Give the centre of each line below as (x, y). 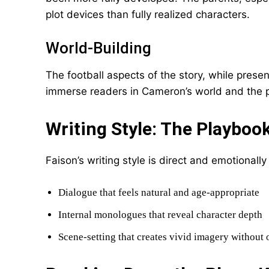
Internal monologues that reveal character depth (160, 215)
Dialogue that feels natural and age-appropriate (159, 192)
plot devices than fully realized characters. (148, 14)
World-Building (98, 48)
